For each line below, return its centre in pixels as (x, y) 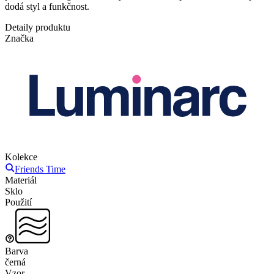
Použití (18, 202)
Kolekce (21, 157)
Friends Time (40, 169)
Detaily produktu (38, 27)
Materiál (21, 180)
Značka (19, 38)
